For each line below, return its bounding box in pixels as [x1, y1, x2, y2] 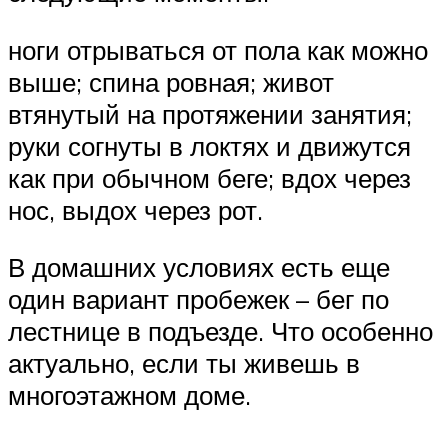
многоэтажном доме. [8, 379, 251, 412]
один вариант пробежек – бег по [8, 283, 389, 316]
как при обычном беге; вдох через [8, 161, 411, 194]
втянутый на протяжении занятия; [8, 97, 412, 130]
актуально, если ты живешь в [8, 347, 360, 380]
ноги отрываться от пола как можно [8, 33, 428, 66]
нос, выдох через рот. [8, 193, 263, 226]
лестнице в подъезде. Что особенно [8, 315, 433, 348]
